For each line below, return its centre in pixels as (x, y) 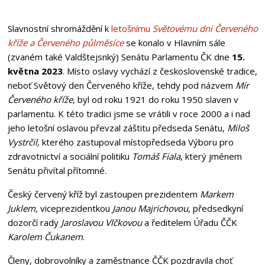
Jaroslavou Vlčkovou (101, 222)
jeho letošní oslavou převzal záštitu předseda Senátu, (117, 127)
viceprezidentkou (75, 208)
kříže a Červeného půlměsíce (65, 42)
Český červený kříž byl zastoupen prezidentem (104, 194)
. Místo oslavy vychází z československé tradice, (160, 71)
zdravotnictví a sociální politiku (70, 156)
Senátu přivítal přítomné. (57, 170)
